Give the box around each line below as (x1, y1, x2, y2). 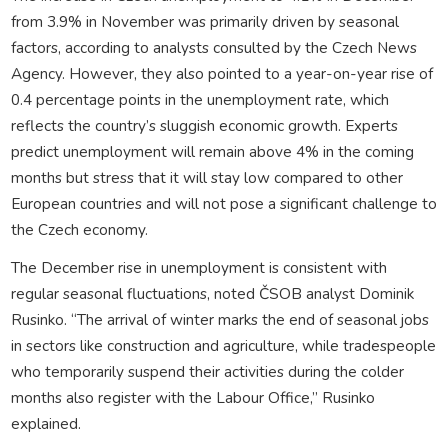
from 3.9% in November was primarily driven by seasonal (10, 10, 399, 32)
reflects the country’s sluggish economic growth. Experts (10, 114, 398, 136)
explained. (10, 412, 81, 434)
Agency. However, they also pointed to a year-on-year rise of (10, 62, 433, 84)
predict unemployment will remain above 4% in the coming (10, 140, 414, 162)
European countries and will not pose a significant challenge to (10, 192, 437, 214)
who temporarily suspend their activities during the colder (10, 360, 404, 382)
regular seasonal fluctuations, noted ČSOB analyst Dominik (10, 282, 414, 304)
